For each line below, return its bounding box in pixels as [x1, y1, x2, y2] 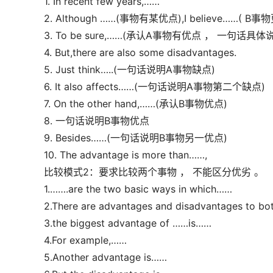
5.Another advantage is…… [44, 251, 167, 263]
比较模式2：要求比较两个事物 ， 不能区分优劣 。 [44, 166, 264, 178]
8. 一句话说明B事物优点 [44, 115, 149, 127]
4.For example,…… [44, 234, 127, 246]
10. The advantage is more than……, [44, 149, 207, 161]
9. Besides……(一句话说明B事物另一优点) [44, 132, 227, 144]
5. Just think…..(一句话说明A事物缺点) [44, 63, 215, 76]
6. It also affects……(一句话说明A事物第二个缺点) [44, 80, 265, 93]
